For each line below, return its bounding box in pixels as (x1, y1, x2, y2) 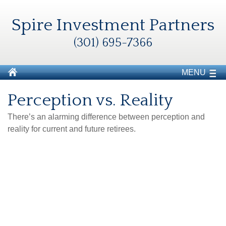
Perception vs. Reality (8, 91, 173, 110)
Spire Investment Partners (12, 16, 214, 35)
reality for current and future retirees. (8, 125, 136, 133)
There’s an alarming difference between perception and (8, 112, 205, 121)
